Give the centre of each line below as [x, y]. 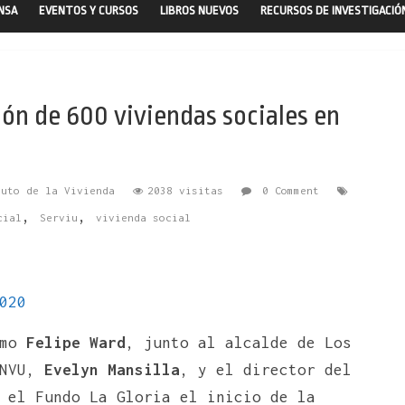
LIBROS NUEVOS [199, 10]
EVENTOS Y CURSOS [89, 10]
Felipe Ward [76, 342]
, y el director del [266, 369]
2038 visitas [185, 190]
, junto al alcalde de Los [239, 342]
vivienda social [143, 217]
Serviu [59, 217]
